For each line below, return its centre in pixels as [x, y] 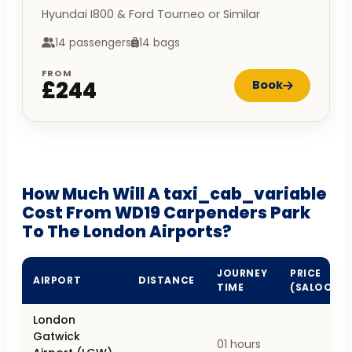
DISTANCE [167, 280]
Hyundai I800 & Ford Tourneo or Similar [151, 14]
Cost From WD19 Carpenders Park [166, 212]
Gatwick [57, 336]
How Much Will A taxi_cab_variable [174, 193]
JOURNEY [242, 273]
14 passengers [93, 42]
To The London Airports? [127, 231]
